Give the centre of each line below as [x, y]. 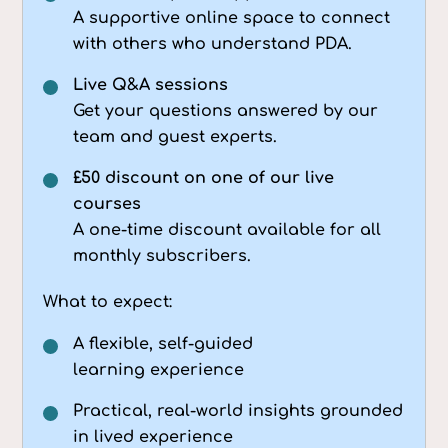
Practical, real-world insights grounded [238, 410]
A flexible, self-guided [163, 343]
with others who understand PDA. [213, 43]
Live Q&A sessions [151, 84]
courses [107, 203]
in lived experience [153, 436]
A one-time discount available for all [227, 229]
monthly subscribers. [162, 255]
